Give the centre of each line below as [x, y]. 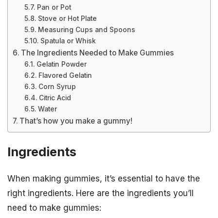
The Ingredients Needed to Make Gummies [98, 53]
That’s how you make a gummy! [76, 121]
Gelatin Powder [61, 64]
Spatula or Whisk [68, 41]
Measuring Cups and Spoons [86, 30]
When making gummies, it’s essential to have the [104, 179]
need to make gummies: [54, 208]
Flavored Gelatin [65, 75]
